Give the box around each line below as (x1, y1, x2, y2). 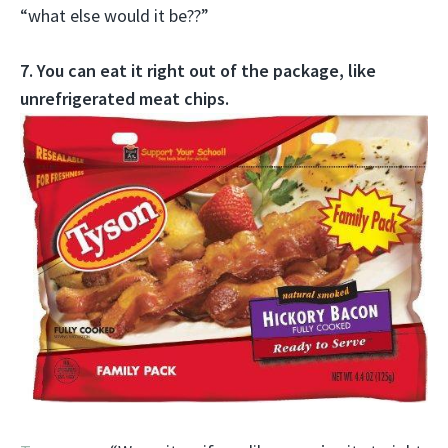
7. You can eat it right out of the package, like (20, 59, 376, 83)
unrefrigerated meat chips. (20, 87, 229, 111)
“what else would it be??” (20, 4, 209, 28)
